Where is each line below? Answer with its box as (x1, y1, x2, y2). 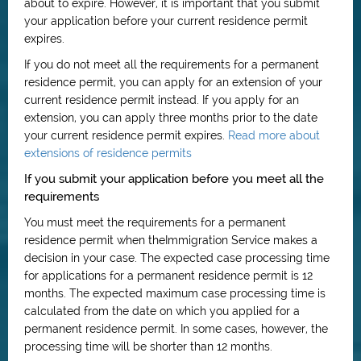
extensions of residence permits (24, 147, 192, 160)
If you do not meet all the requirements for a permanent (24, 58, 319, 71)
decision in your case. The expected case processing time (24, 251, 330, 264)
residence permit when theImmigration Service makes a (24, 234, 317, 247)
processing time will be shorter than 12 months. (24, 340, 272, 353)
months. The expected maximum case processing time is (24, 287, 326, 300)
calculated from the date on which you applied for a (24, 305, 300, 317)
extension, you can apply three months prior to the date (24, 111, 317, 124)
